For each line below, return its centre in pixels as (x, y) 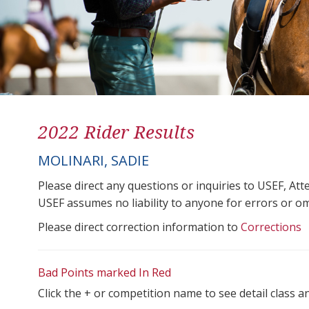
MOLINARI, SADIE (93, 160)
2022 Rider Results (116, 131)
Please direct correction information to (139, 227)
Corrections (271, 227)
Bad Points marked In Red (104, 272)
